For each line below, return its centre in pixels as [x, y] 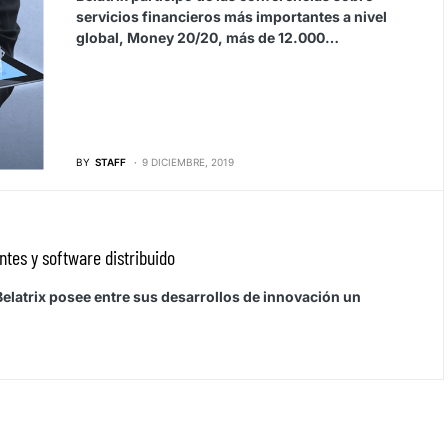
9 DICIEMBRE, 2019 [187, 161]
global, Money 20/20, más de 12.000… [207, 37]
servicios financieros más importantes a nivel [231, 16]
